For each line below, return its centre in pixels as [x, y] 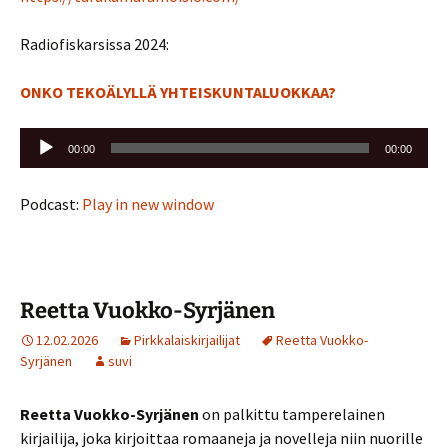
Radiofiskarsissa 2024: [94, 43]
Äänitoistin [57, 138]
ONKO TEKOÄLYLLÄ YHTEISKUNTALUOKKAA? [178, 91]
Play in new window [148, 203]
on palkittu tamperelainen [292, 413]
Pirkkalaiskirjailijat [187, 339]
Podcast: [51, 203]
